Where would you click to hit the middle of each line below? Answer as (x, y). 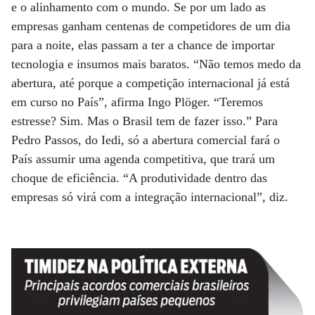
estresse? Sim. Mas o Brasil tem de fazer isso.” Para (144, 121)
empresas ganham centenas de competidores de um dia (151, 26)
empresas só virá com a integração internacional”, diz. (152, 197)
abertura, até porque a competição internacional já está (150, 83)
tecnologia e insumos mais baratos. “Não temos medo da (156, 64)
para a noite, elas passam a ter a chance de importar (143, 45)
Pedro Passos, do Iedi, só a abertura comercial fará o (146, 140)
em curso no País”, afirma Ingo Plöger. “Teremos (137, 102)
